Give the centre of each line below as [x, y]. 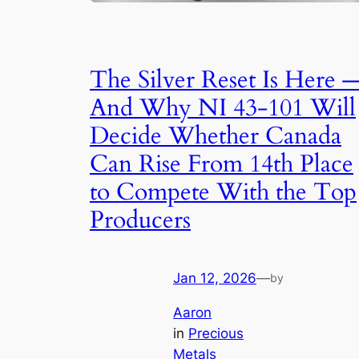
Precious [216, 333]
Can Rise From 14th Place [222, 164]
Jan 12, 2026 [215, 278]
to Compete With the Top [223, 192]
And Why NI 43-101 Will [223, 108]
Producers [140, 220]
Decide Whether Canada [216, 136]
